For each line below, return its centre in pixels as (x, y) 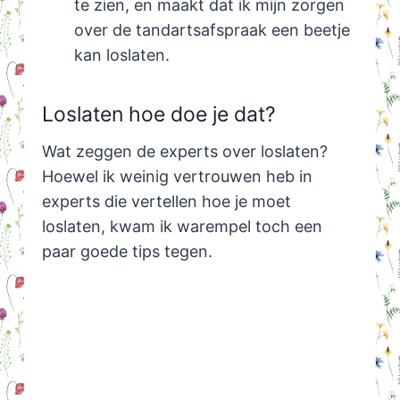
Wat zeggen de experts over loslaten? (184, 152)
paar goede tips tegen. (127, 252)
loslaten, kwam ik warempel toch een (182, 227)
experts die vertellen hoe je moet (166, 202)
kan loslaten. (121, 55)
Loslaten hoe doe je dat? (158, 114)
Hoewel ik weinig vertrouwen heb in (177, 177)
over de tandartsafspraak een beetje (212, 30)
